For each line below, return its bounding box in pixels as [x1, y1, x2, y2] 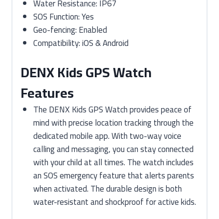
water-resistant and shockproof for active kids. [33, 194, 196, 210]
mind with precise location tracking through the [33, 115, 194, 131]
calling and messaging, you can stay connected [33, 141, 194, 157]
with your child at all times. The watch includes [33, 154, 194, 170]
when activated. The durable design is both [33, 181, 182, 197]
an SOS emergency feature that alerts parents [33, 168, 194, 183]
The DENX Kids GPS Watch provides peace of [33, 102, 192, 117]
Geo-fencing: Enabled [33, 22, 107, 38]
